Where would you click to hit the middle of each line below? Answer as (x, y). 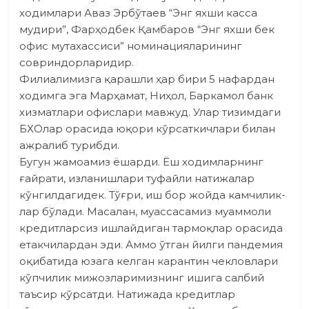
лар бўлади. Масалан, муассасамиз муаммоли (146, 212)
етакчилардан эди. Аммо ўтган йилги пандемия (151, 245)
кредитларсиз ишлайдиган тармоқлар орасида (151, 228)
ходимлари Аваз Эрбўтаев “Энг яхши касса (139, 13)
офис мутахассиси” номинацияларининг (131, 46)
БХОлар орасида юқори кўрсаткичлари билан (148, 129)
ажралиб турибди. (70, 146)
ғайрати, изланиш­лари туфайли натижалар (137, 179)
